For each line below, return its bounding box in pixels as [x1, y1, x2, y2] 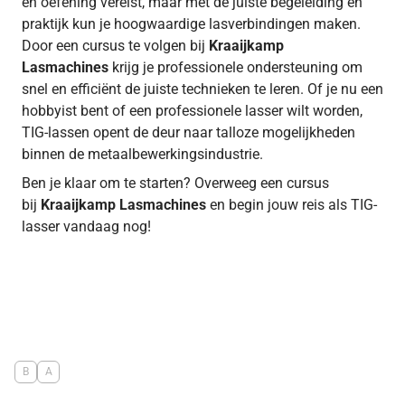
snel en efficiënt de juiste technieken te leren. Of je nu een [22, 80, 383, 98]
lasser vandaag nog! [22, 217, 151, 235]
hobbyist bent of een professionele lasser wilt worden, [22, 101, 363, 119]
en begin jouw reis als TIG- [210, 195, 377, 213]
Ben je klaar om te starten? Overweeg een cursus [22, 174, 329, 192]
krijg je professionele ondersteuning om [112, 58, 363, 76]
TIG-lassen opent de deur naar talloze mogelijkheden [22, 123, 355, 141]
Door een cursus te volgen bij [22, 36, 205, 54]
